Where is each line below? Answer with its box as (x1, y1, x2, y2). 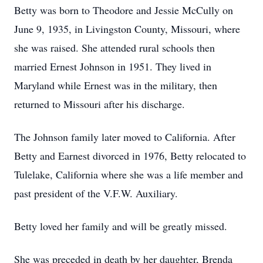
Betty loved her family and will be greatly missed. (14, 219, 227, 233)
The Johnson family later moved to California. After (14, 130, 235, 144)
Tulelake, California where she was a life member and (14, 167, 243, 181)
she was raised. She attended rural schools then (14, 41, 215, 55)
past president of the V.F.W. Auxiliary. (14, 186, 178, 200)
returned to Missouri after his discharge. (14, 97, 185, 111)
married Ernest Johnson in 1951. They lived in (14, 59, 211, 73)
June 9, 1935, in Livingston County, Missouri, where (14, 22, 240, 36)
